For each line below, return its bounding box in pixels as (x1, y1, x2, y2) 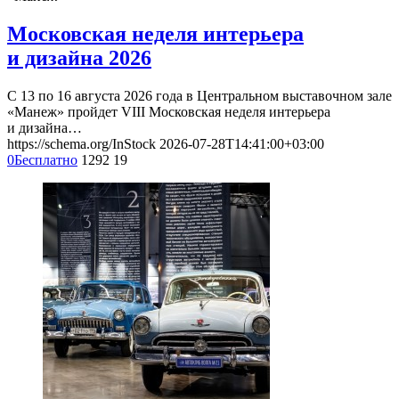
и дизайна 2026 (7, 46, 151, 70)
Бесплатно (14, 152, 77, 168)
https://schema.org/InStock (7, 136, 156, 152)
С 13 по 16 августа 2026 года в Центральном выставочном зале (7, 88, 392, 104)
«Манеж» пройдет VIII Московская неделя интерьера (7, 104, 330, 120)
